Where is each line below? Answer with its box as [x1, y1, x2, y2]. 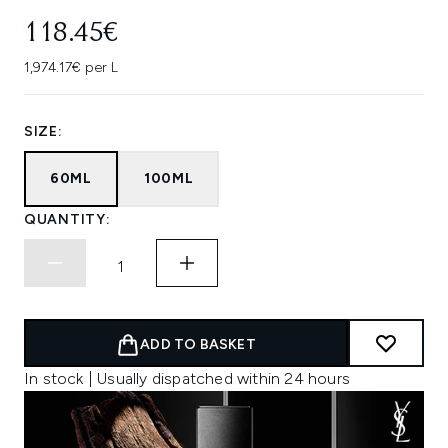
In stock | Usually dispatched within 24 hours [24, 369, 350, 388]
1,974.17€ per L [24, 59, 118, 76]
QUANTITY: [24, 211, 111, 228]
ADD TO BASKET [140, 336, 256, 353]
